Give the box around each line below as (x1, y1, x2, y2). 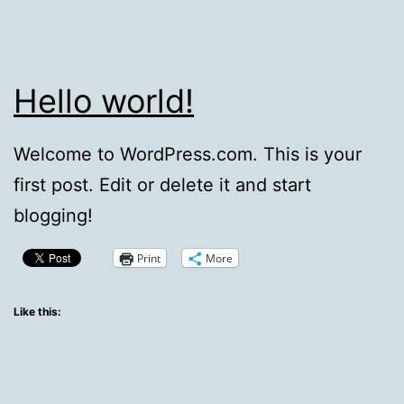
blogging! (14, 205, 93, 227)
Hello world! (14, 80, 194, 121)
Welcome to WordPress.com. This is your (14, 143, 362, 166)
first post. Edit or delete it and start (14, 174, 311, 197)
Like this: (14, 305, 61, 319)
